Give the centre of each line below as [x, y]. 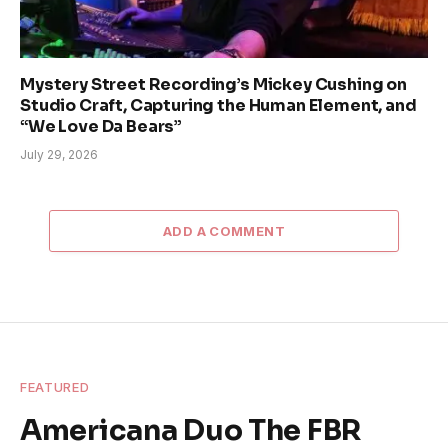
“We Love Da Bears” [101, 127]
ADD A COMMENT [224, 231]
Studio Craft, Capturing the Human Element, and [218, 106]
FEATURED [55, 387]
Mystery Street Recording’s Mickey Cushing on [213, 85]
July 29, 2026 [59, 155]
